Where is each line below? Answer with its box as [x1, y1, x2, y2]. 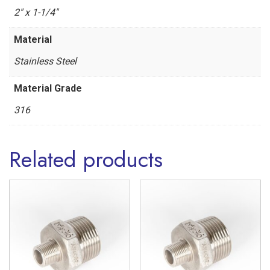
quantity [8, 39, 42, 51]
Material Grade [14, 83, 82, 95]
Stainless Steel [14, 55, 77, 67]
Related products [9, 143, 163, 176]
